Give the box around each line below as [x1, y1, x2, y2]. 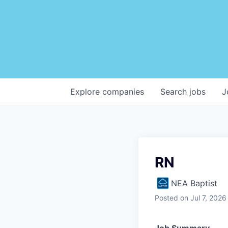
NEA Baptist [171, 178, 217, 188]
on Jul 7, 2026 [180, 193, 226, 202]
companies [102, 86, 144, 97]
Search [160, 86, 189, 97]
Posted [155, 193, 178, 202]
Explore [70, 86, 102, 97]
